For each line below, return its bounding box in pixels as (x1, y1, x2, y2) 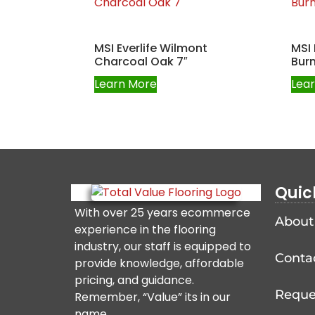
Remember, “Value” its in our (74, 289, 231, 306)
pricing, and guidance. (74, 272, 197, 289)
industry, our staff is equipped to (74, 238, 251, 255)
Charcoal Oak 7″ (94, 53, 188, 70)
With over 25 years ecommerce (74, 205, 250, 221)
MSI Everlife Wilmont (94, 39, 208, 56)
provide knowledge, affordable (74, 255, 244, 272)
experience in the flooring (74, 221, 216, 238)
